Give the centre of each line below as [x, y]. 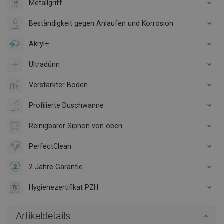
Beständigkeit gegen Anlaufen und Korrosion [101, 23]
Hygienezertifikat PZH [64, 187]
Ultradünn [44, 64]
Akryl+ [39, 44]
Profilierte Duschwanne [66, 105]
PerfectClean [50, 146]
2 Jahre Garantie [56, 167]
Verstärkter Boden [58, 85]
